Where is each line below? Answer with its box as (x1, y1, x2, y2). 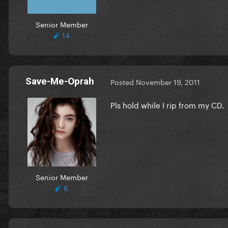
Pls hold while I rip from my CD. (110, 98, 224, 110)
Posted (110, 76, 136, 88)
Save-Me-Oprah (25, 75, 94, 87)
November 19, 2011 (136, 76, 200, 88)
